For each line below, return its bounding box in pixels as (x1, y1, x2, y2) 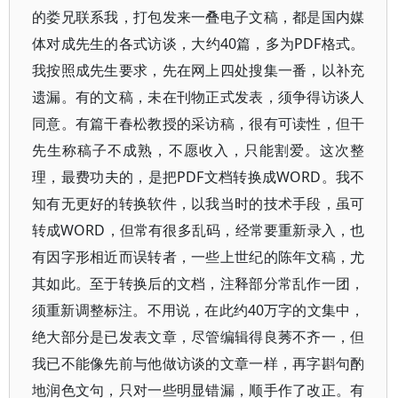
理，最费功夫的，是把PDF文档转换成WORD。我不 (32, 167, 365, 187)
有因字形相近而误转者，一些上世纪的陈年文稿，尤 (32, 247, 365, 267)
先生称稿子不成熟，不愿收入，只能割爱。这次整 (32, 140, 365, 160)
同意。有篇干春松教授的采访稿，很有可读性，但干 (32, 114, 365, 133)
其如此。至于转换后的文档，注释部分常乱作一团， (32, 274, 365, 293)
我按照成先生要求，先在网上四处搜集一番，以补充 (32, 60, 365, 80)
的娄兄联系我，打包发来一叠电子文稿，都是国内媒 (32, 7, 365, 27)
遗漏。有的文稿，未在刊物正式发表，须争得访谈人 (32, 87, 365, 107)
